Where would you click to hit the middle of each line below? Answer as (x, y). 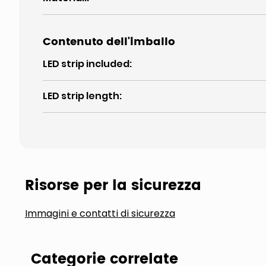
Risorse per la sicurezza (113, 186)
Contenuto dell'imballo (109, 42)
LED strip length (81, 96)
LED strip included (86, 64)
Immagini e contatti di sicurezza (100, 213)
